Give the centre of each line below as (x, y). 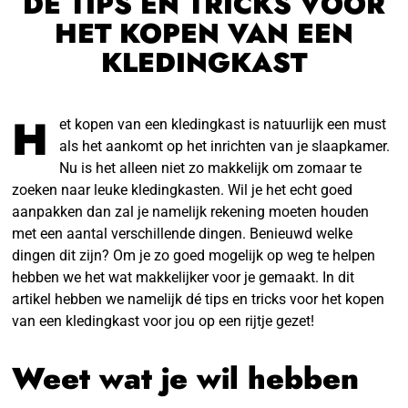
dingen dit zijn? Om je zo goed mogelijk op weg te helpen (194, 255)
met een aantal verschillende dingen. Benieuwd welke (183, 233)
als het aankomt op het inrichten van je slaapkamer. (225, 146)
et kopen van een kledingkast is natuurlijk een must (223, 124)
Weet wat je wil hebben (186, 378)
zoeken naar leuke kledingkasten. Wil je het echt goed (183, 189)
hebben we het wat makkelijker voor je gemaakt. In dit (184, 277)
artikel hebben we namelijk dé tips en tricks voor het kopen (199, 299)
